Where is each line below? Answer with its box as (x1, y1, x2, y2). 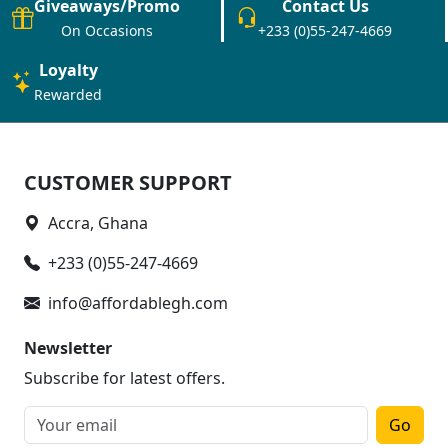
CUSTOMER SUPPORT (24, 169, 232, 197)
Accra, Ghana (48, 212, 148, 235)
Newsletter (24, 337, 112, 360)
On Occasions (61, 21, 153, 41)
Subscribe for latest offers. (24, 367, 225, 390)
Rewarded (34, 85, 102, 105)
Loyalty (38, 59, 98, 82)
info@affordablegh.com (48, 292, 228, 315)
